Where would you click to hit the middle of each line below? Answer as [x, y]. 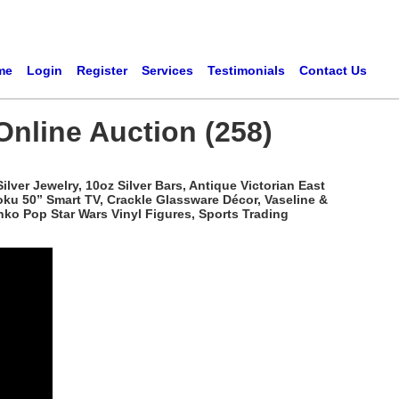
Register [102, 70]
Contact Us [333, 70]
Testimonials [246, 70]
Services [167, 70]
